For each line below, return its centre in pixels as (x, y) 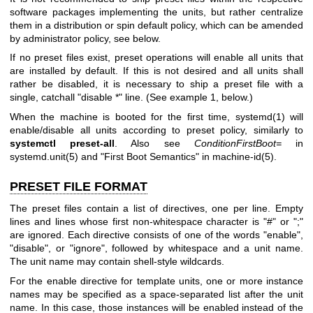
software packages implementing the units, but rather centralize (156, 12)
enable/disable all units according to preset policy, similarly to (156, 130)
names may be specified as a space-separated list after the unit (156, 294)
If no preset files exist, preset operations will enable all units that (156, 58)
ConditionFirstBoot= (238, 143)
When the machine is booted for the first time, (123, 116)
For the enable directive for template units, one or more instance (156, 281)
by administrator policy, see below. (85, 38)
